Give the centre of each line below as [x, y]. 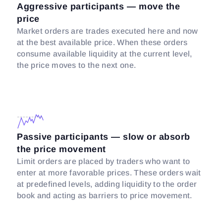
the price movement [61, 149]
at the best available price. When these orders [102, 42]
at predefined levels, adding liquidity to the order [107, 184]
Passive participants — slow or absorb [104, 137]
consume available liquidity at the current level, [105, 54]
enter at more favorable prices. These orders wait [109, 173]
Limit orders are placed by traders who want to [104, 161]
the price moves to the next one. [77, 65]
